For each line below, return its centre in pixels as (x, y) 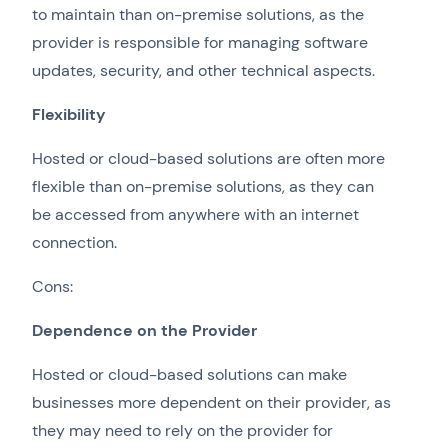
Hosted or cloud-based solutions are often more (208, 159)
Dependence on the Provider (144, 331)
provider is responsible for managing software (200, 43)
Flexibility (69, 115)
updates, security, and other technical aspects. (203, 71)
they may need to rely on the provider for (182, 431)
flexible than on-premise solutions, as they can (203, 187)
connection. (74, 243)
